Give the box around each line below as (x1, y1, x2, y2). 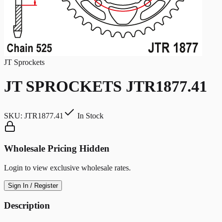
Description (4, 200, 50, 211)
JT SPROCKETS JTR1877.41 (4, 77, 207, 96)
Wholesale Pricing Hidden (4, 143, 110, 154)
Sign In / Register (8, 182, 58, 190)
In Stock (75, 111, 104, 120)
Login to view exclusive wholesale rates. (4, 164, 131, 172)
